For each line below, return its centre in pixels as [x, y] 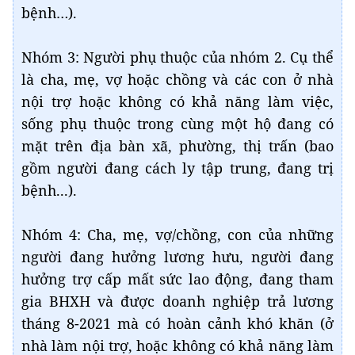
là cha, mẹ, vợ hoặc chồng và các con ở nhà [177, 79]
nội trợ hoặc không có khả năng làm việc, [177, 101]
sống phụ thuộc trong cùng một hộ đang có [177, 124]
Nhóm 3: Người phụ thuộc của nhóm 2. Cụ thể [177, 57]
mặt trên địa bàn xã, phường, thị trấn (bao [177, 146]
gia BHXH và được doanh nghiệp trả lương [177, 301]
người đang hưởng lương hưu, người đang [177, 257]
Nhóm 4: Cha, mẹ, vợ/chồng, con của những [177, 235]
